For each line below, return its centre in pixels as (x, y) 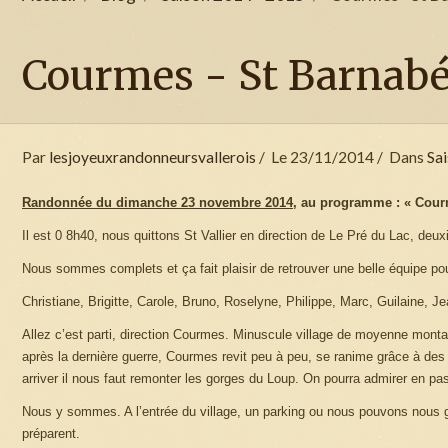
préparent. (51, 433)
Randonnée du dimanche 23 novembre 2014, (159, 202)
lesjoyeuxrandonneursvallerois (152, 156)
